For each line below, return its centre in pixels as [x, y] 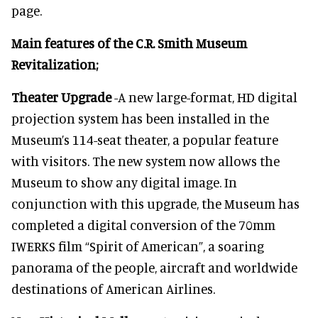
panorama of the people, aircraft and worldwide [154, 267]
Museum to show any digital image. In [124, 182]
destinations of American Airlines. [113, 289]
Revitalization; [55, 64]
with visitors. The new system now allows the [146, 161]
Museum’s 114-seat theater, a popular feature [145, 139]
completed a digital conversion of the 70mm [143, 225]
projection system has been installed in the [140, 118]
